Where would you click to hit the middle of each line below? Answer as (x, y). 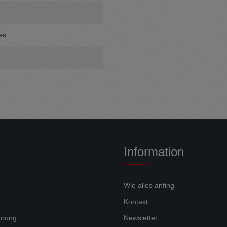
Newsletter (141, 218)
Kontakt (136, 202)
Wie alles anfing (149, 185)
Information (154, 152)
